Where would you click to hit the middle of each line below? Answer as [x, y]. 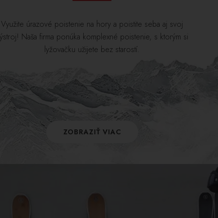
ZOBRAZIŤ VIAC [92, 132]
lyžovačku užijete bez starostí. [92, 49]
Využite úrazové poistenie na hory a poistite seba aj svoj [92, 24]
